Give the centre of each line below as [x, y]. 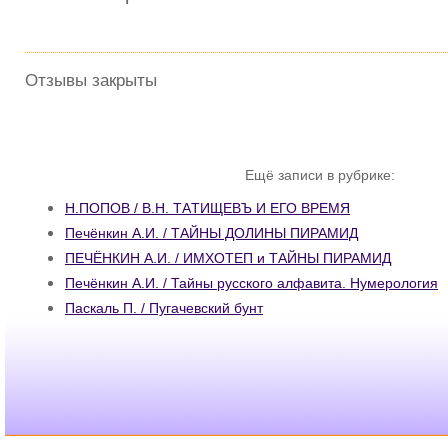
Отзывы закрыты [91, 80]
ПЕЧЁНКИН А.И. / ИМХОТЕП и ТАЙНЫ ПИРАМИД [228, 257]
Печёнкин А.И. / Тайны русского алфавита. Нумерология [251, 282]
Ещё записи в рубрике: [320, 175]
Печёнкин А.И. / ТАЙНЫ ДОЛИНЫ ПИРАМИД [211, 232]
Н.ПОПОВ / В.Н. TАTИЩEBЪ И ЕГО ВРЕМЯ [207, 207]
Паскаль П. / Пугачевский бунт [164, 307]
